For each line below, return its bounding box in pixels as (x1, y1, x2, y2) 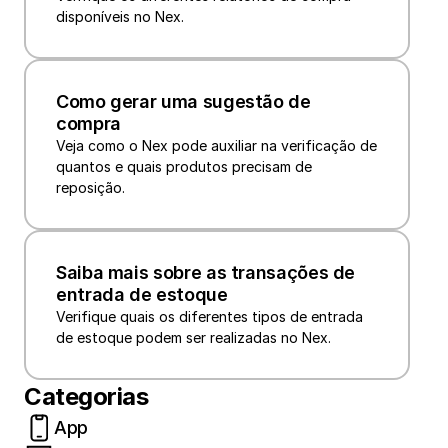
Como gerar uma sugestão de (56, 91, 311, 113)
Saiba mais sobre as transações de (56, 262, 356, 284)
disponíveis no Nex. (56, 8, 184, 26)
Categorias (24, 382, 149, 412)
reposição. (56, 179, 125, 197)
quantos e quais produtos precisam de (56, 158, 312, 176)
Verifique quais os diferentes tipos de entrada (56, 308, 363, 326)
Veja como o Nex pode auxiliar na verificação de (56, 137, 377, 155)
